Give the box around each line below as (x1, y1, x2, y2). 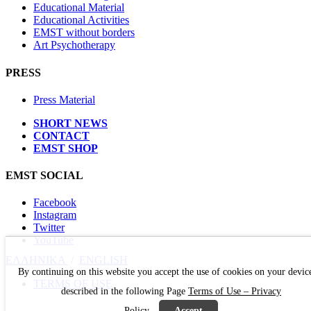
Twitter (33, 221, 65, 234)
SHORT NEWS (33, 117, 108, 129)
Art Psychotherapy (33, 39, 115, 51)
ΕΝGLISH (79, 254, 128, 267)
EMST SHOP (33, 142, 98, 154)
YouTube (33, 234, 74, 246)
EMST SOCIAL (6, 169, 83, 182)
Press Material (33, 93, 95, 106)
